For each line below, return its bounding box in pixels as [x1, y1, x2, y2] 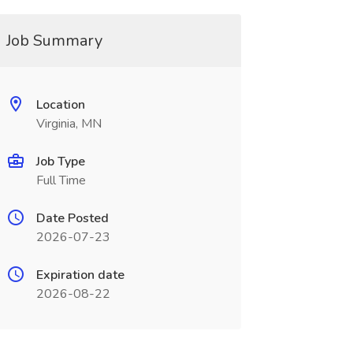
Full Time [35, 172, 86, 189]
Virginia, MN [35, 115, 102, 132]
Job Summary [6, 30, 102, 51]
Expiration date [35, 266, 124, 284]
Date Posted [35, 210, 109, 227]
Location [35, 96, 85, 113]
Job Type [35, 153, 85, 170]
